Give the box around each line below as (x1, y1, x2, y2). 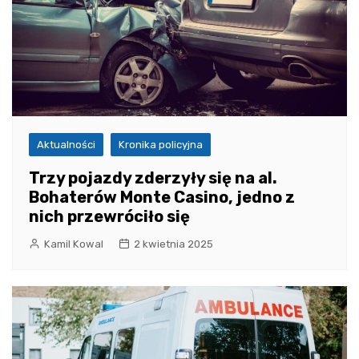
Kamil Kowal (44, 238, 103, 251)
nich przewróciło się (29, 207, 190, 227)
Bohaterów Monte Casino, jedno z (29, 188, 295, 208)
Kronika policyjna (119, 139, 203, 151)
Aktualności (37, 139, 95, 151)
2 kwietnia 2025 (134, 238, 213, 251)
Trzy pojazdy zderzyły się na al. (29, 168, 277, 188)
